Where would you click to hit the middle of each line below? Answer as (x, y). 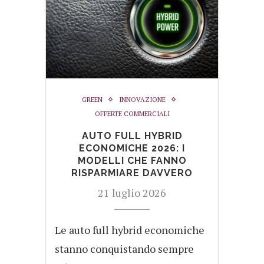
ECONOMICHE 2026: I (132, 148)
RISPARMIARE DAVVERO (132, 173)
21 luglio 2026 (132, 192)
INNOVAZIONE (142, 99)
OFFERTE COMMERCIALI (132, 113)
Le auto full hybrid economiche (130, 230)
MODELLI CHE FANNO (132, 160)
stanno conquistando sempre (124, 248)
